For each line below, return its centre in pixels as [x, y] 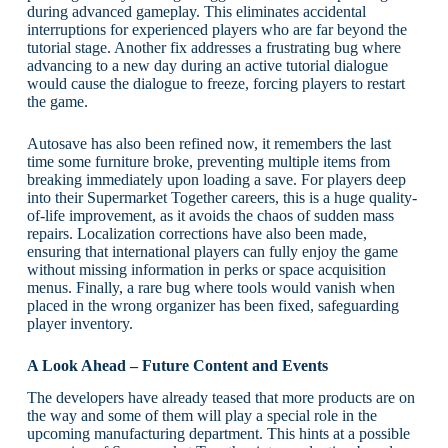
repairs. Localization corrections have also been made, [196, 233]
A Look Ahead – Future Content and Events [177, 365]
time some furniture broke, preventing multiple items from [208, 161]
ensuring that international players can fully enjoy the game [212, 251]
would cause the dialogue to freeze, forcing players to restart [215, 83]
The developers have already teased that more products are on [220, 398]
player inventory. [79, 323]
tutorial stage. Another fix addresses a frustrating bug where [213, 47]
